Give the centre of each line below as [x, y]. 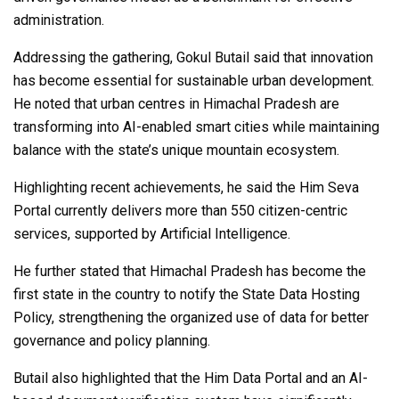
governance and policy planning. [112, 340]
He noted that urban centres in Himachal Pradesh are [176, 103]
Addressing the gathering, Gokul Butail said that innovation [193, 57]
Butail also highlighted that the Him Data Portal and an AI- [191, 378]
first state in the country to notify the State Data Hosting [187, 294]
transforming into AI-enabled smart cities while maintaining [196, 126]
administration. [59, 20]
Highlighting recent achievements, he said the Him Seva [186, 187]
